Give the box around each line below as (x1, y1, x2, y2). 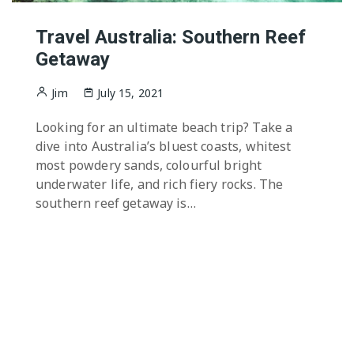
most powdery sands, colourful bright (36, 156, 262, 175)
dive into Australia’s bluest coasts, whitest (36, 137, 292, 156)
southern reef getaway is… (36, 194, 196, 213)
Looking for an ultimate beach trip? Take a (36, 119, 293, 137)
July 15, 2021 (97, 85, 164, 101)
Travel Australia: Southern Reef (36, 26, 306, 49)
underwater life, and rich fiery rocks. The (36, 175, 284, 194)
